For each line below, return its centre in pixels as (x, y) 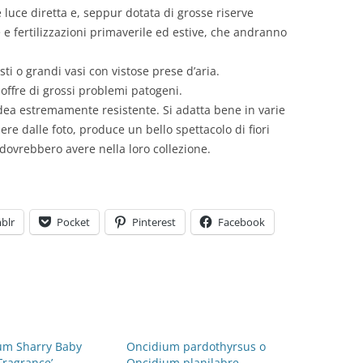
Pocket (73, 222)
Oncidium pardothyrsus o (196, 346)
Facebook (241, 222)
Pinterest (154, 222)
